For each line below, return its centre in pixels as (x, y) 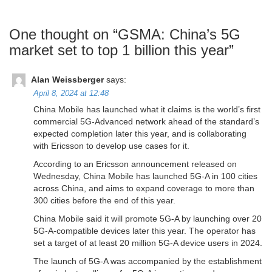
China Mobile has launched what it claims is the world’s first (147, 110)
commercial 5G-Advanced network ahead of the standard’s (146, 122)
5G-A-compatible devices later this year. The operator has (144, 231)
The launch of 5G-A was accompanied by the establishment (148, 261)
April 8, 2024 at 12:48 (71, 94)
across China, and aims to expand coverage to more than (144, 189)
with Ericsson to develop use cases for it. (111, 146)
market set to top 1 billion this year (119, 50)
